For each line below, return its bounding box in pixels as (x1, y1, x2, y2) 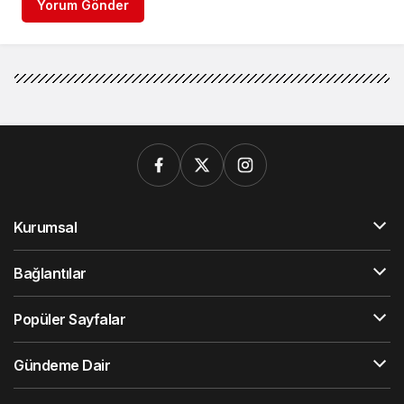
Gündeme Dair (14, 355, 111, 374)
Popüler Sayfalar (14, 309, 126, 328)
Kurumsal (14, 217, 78, 236)
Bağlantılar (14, 263, 87, 282)
